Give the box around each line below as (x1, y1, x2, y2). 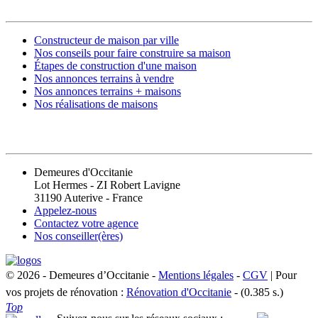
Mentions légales (158, 269, 234, 282)
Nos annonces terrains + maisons (34, 84, 181, 97)
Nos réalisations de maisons (34, 97, 158, 110)
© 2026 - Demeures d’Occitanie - (6, 269, 158, 282)
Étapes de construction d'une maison (34, 59, 197, 72)
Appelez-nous (34, 204, 97, 217)
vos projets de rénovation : (6, 286, 126, 299)
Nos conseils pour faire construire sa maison (34, 46, 231, 59)
